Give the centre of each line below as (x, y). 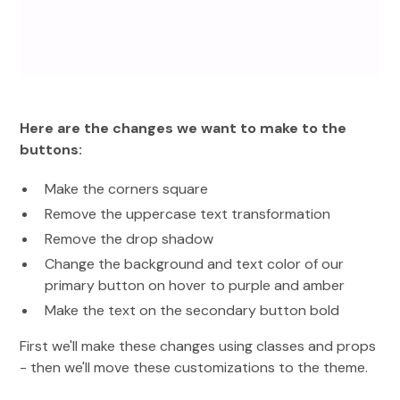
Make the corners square (127, 188)
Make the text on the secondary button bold (192, 310)
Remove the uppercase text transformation (188, 213)
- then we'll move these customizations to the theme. (194, 367)
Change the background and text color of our (195, 263)
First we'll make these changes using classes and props (198, 346)
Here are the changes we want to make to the (183, 128)
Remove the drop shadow (129, 238)
